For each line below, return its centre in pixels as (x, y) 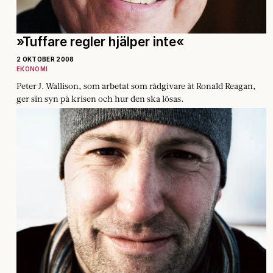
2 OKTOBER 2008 (45, 59)
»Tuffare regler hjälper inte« (100, 41)
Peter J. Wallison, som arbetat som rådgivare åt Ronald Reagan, (136, 86)
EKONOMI (32, 69)
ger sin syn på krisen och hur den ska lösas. (100, 98)
